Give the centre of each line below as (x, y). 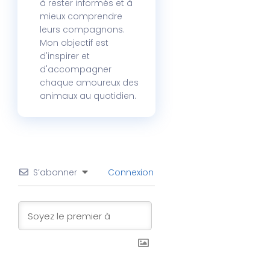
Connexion (130, 173)
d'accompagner (76, 70)
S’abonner (55, 173)
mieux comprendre (81, 17)
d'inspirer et (65, 56)
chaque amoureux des (89, 83)
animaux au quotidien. (88, 96)
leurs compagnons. (83, 30)
